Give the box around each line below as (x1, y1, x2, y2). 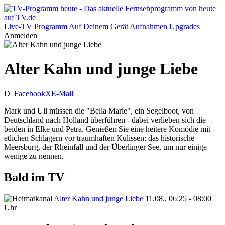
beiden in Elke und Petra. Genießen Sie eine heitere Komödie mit (4, 124, 210, 133)
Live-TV (4, 22, 32, 31)
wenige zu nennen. (4, 151, 64, 160)
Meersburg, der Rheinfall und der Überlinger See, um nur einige (4, 142, 207, 151)
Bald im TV (4, 170, 64, 184)
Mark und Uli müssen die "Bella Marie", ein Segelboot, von (4, 106, 194, 115)
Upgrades (169, 22, 200, 31)
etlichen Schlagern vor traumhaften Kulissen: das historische (4, 133, 194, 142)
